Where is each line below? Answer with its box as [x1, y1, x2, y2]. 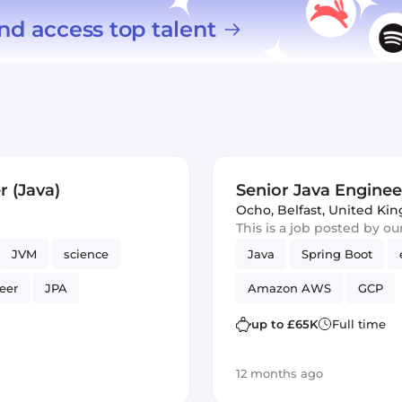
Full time [332, 317, 386, 331]
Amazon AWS [248, 281, 331, 295]
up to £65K [251, 317, 318, 331]
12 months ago [236, 366, 323, 380]
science [64, 247, 109, 261]
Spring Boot [301, 247, 372, 261]
